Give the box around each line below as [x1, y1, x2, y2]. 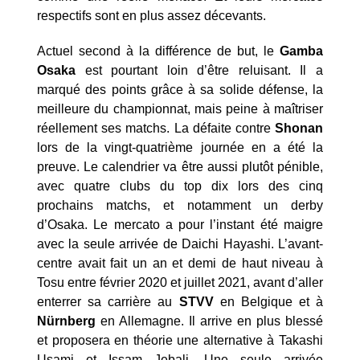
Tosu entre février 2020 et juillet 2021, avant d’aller [37, 276, 323, 290]
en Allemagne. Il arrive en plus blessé [96, 314, 323, 329]
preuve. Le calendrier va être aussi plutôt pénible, [37, 160, 323, 174]
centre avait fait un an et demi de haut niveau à [37, 256, 323, 271]
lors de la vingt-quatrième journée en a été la [37, 141, 323, 155]
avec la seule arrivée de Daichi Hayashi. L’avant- [37, 237, 323, 252]
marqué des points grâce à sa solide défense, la [37, 83, 323, 97]
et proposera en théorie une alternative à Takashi [37, 333, 323, 348]
